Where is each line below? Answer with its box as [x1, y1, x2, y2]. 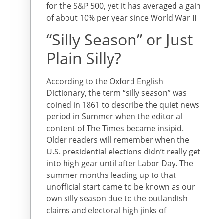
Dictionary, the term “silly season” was [46, 87, 187, 98]
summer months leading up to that [46, 169, 176, 180]
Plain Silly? [46, 47, 121, 68]
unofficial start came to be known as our [46, 181, 195, 192]
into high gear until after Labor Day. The [46, 157, 193, 169]
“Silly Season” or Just [46, 28, 193, 50]
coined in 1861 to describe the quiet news [46, 99, 199, 110]
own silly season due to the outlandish [46, 193, 188, 204]
